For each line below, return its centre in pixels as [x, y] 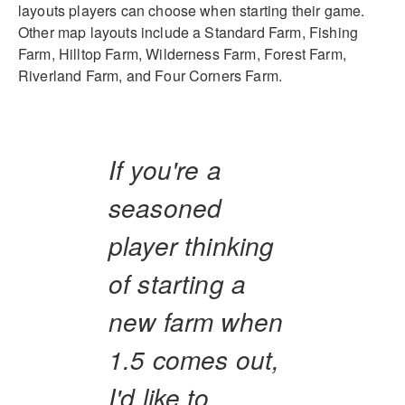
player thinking [192, 245]
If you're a [165, 169]
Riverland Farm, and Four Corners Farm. [151, 75]
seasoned [165, 207]
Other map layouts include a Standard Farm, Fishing [188, 32]
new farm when [196, 320]
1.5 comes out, [194, 358]
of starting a [178, 283]
